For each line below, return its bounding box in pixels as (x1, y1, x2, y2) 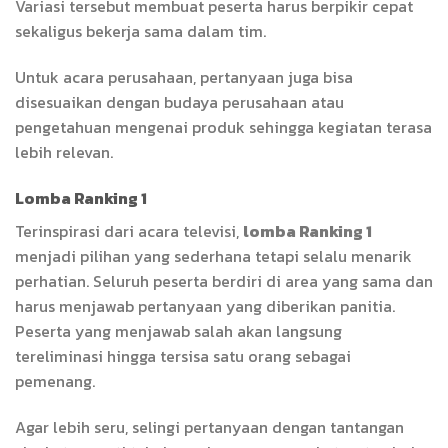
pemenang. (15, 368, 95, 393)
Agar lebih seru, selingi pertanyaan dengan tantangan (15, 414, 404, 439)
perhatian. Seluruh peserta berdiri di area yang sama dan (15, 268, 433, 293)
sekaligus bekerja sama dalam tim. (15, 19, 266, 44)
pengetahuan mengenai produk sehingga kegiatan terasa (15, 115, 432, 140)
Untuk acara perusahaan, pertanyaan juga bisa (15, 65, 353, 90)
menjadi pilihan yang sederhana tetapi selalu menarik (15, 243, 412, 268)
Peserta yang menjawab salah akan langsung (15, 318, 342, 343)
